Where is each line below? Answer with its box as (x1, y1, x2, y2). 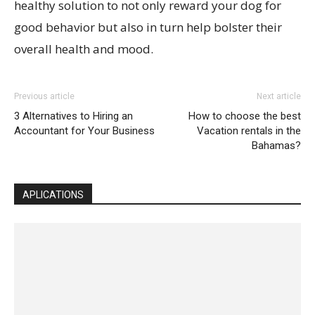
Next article (257, 91, 301, 101)
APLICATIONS (22, 189, 84, 200)
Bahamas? (252, 139, 301, 152)
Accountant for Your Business (14, 124, 155, 137)
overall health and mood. (14, 41, 153, 57)
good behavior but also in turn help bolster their (14, 19, 282, 35)
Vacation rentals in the (197, 124, 301, 137)
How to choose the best (188, 110, 301, 122)
